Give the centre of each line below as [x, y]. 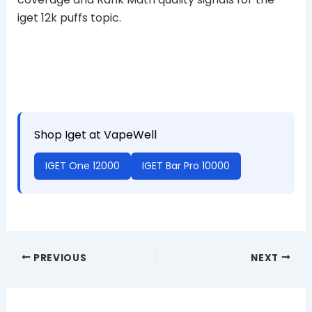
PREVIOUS [59, 258]
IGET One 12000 [82, 166]
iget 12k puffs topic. [69, 18]
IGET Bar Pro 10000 [186, 166]
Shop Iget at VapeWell [95, 135]
